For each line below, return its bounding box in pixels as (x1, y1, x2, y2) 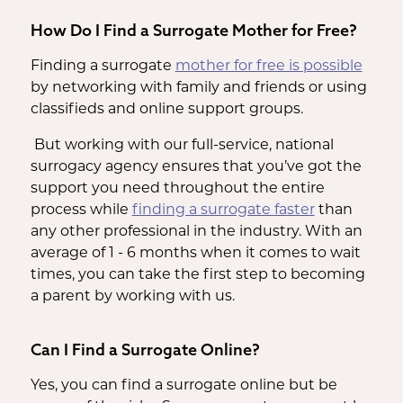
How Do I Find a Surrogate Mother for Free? (30, 19, 357, 40)
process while (30, 202, 132, 218)
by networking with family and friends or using (30, 80, 367, 95)
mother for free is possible (175, 58, 363, 74)
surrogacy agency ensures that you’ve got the (30, 159, 362, 175)
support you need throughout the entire (30, 181, 325, 196)
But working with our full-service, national (30, 138, 334, 153)
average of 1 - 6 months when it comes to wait (30, 246, 361, 261)
